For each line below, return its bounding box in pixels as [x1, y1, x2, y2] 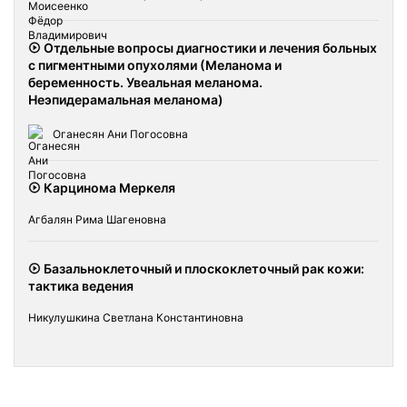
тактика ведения [28, 278, 134, 293]
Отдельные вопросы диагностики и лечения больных [41, 40, 377, 55]
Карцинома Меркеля [41, 180, 175, 195]
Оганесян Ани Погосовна [50, 127, 188, 142]
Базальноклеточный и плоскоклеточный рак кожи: [41, 261, 364, 276]
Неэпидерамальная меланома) [28, 92, 223, 107]
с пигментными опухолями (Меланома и [28, 57, 282, 73]
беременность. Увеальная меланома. [28, 74, 263, 90]
